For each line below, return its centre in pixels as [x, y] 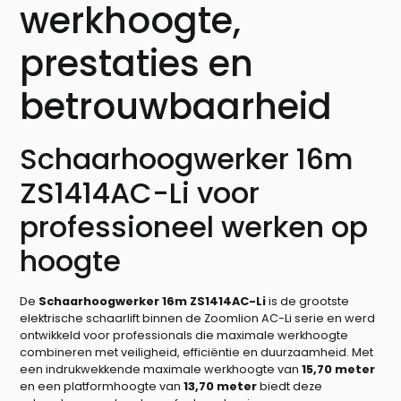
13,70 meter [221, 386]
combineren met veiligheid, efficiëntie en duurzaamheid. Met [197, 352]
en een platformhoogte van [102, 386]
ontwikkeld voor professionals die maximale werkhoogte [184, 335]
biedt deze [290, 386]
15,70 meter [339, 369]
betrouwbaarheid [176, 106]
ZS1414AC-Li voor [140, 192]
